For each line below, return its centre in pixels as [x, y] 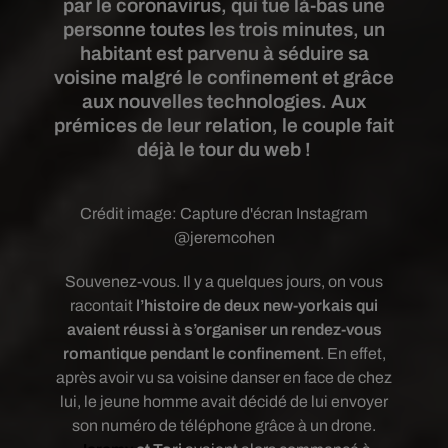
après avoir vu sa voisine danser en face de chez [224, 377]
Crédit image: [130, 213]
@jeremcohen [224, 237]
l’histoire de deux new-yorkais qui [257, 305]
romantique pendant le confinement [191, 353]
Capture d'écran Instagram [274, 213]
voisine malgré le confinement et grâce [224, 77]
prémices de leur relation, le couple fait [224, 125]
